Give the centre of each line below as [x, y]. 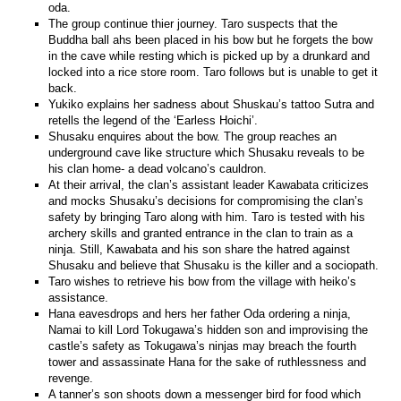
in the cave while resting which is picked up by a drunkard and [209, 55]
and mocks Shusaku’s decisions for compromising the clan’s [206, 200]
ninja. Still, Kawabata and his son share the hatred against [200, 249]
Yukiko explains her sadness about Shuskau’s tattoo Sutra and [212, 104]
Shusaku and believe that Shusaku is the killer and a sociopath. [214, 265]
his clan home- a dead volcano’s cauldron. [158, 168]
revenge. [71, 378]
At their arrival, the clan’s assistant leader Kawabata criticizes [209, 184]
